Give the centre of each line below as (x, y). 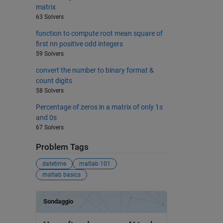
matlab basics (61, 175)
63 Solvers (50, 17)
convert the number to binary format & (95, 70)
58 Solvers (50, 90)
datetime (54, 164)
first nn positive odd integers (79, 44)
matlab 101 (95, 164)
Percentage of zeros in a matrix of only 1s (99, 107)
